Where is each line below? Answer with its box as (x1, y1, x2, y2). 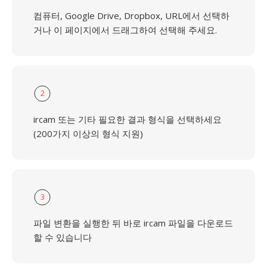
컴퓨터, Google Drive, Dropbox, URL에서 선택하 (33, 10, 229, 21)
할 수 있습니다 (33, 231, 92, 243)
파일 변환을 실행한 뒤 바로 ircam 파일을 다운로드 (33, 217, 233, 229)
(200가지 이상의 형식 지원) (33, 128, 143, 139)
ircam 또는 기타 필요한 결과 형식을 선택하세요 (33, 113, 222, 125)
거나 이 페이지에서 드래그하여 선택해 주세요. (33, 24, 217, 36)
